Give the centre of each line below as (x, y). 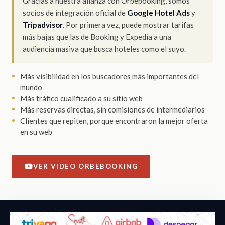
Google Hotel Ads (158, 12)
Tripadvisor (43, 24)
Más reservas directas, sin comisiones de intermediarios (113, 109)
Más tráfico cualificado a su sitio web (81, 98)
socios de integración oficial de (75, 12)
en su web (36, 131)
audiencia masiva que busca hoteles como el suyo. (104, 48)
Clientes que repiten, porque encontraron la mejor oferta (114, 120)
